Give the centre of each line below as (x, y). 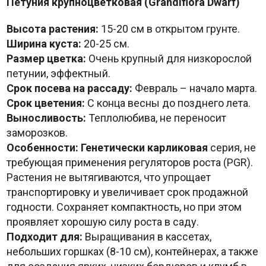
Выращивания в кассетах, (147, 237)
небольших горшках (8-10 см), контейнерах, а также (132, 252)
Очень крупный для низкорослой (169, 59)
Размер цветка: (46, 59)
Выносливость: (46, 118)
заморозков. (37, 133)
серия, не (232, 148)
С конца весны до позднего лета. (167, 103)
